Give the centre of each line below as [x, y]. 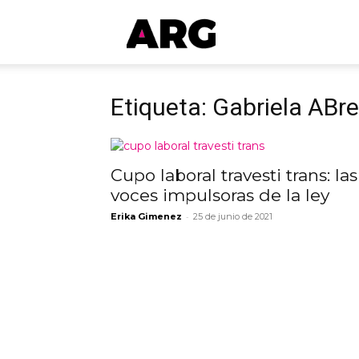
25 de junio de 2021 [233, 216]
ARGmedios [245, 31]
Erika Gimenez [146, 216]
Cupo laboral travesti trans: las [234, 175]
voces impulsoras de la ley [220, 195]
